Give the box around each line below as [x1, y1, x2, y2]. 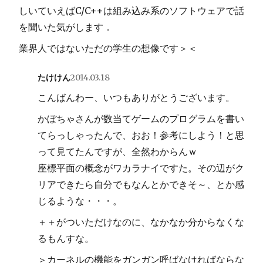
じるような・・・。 [38, 194, 122, 207]
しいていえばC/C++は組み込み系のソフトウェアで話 [19, 4, 244, 16]
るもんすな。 [38, 232, 94, 244]
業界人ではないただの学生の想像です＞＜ [19, 42, 197, 54]
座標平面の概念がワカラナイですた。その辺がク [38, 161, 244, 174]
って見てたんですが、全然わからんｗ [38, 145, 197, 157]
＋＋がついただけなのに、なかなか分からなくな [38, 215, 244, 228]
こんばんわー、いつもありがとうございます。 [38, 91, 235, 103]
